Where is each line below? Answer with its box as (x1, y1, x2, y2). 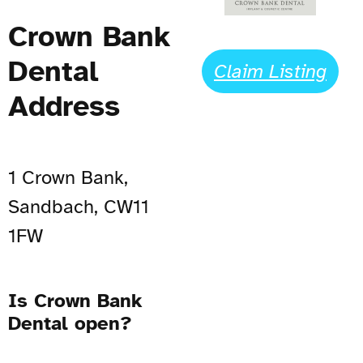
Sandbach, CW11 (8, 194, 149, 219)
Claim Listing (214, 58, 327, 83)
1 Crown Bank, (8, 164, 128, 190)
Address (8, 88, 120, 124)
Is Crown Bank (8, 288, 143, 313)
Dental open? (8, 310, 132, 335)
